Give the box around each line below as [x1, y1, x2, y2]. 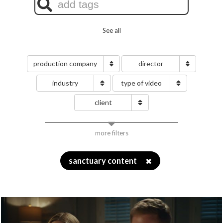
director [138, 59, 163, 68]
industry [52, 79, 78, 88]
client [94, 98, 112, 107]
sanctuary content [69, 155, 137, 165]
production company [33, 59, 97, 68]
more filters [95, 128, 128, 137]
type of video [120, 79, 162, 88]
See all [102, 26, 121, 35]
